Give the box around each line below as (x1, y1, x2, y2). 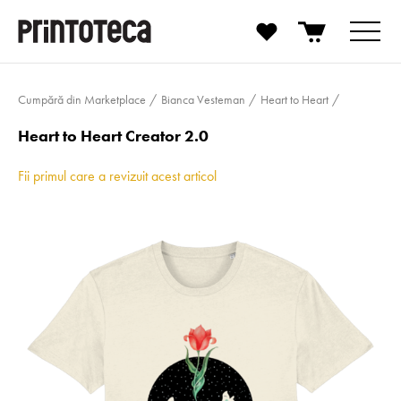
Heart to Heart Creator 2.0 (18, 125, 209, 146)
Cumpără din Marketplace (18, 91, 146, 107)
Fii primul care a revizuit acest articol (18, 166, 217, 185)
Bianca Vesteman (160, 91, 245, 107)
